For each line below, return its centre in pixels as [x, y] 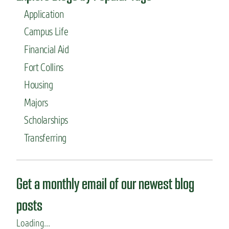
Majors [36, 102]
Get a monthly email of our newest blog [105, 183]
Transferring [45, 138]
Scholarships [46, 120]
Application [44, 14]
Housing [39, 85]
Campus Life [46, 32]
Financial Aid [47, 50]
